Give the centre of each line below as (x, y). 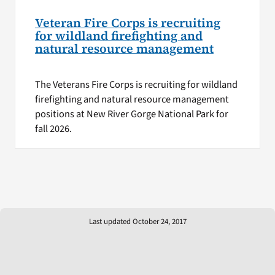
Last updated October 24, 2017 (137, 221)
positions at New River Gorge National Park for (131, 114)
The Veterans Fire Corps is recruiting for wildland (136, 84)
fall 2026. (53, 129)
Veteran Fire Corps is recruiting (127, 23)
